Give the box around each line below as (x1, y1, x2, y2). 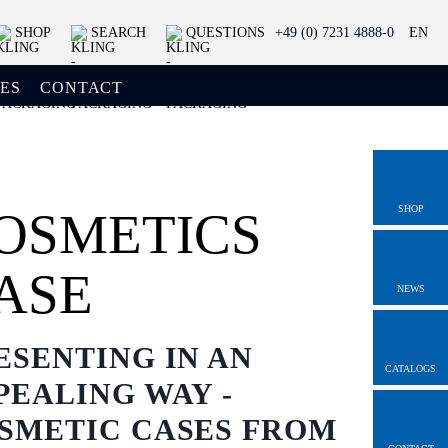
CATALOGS (385, 363, 436, 374)
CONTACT (40, 79, 123, 96)
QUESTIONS (186, 24, 265, 40)
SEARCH (91, 24, 146, 40)
